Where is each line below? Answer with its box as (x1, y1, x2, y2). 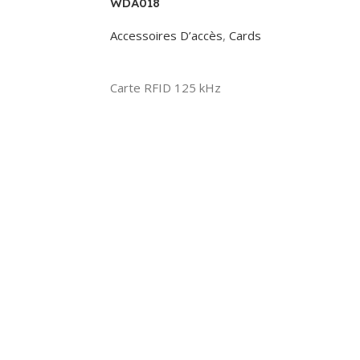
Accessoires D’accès (110, 27, 223, 43)
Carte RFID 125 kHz (110, 80, 221, 96)
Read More (120, 54, 176, 68)
